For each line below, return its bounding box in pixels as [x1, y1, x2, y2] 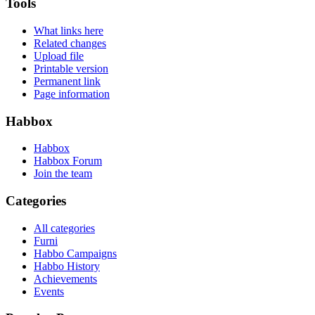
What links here [34, 24, 103, 37]
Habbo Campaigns [34, 247, 117, 259]
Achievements [34, 272, 97, 285]
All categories [34, 221, 95, 234]
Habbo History [34, 259, 100, 272]
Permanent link [34, 75, 101, 87]
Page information [34, 87, 110, 100]
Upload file [34, 49, 84, 62]
